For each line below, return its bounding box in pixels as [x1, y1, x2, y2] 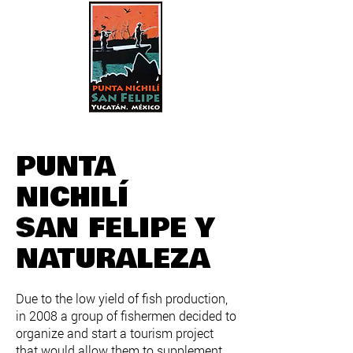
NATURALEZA [16, 238, 210, 279]
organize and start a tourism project [16, 325, 214, 341]
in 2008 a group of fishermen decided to [16, 307, 236, 324]
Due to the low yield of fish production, [16, 290, 228, 307]
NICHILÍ [16, 176, 128, 217]
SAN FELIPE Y [16, 207, 214, 248]
